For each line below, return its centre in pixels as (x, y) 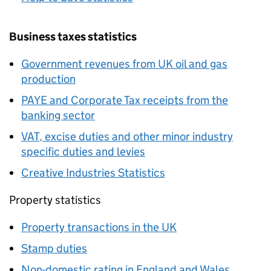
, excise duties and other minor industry (136, 136)
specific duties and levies (83, 152)
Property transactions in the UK (99, 227)
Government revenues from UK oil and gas (124, 64)
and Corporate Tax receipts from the (138, 100)
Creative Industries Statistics (93, 173)
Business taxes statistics (73, 37)
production (48, 79)
